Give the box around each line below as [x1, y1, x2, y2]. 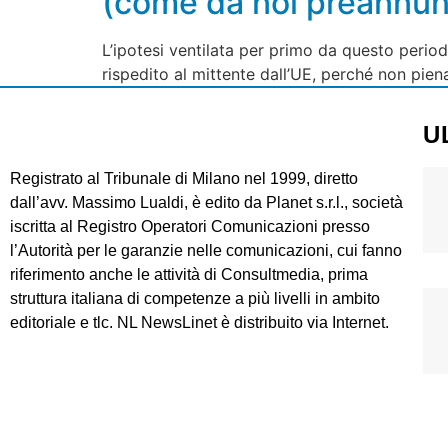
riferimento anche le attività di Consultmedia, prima [10, 266, 368, 283]
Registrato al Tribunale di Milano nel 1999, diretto [10, 170, 358, 187]
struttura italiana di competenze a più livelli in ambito [10, 290, 380, 307]
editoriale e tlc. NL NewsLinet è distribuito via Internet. [10, 314, 389, 331]
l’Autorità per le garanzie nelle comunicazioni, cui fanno [10, 242, 402, 259]
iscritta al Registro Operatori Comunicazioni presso [10, 218, 370, 235]
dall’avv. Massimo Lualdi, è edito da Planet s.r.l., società [10, 194, 403, 211]
